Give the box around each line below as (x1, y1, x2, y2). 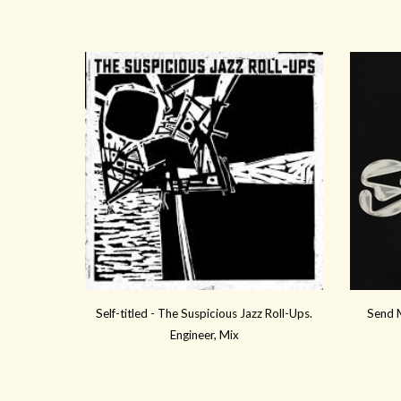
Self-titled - (96, 306, 158, 321)
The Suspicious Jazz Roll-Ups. (158, 306, 312, 321)
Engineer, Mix (169, 328, 239, 343)
